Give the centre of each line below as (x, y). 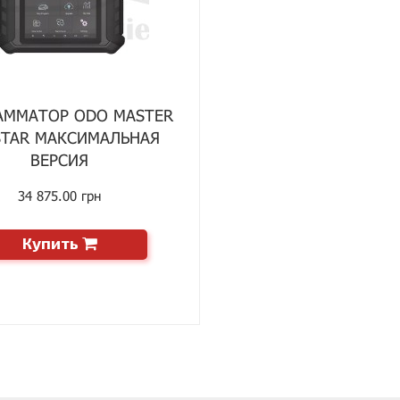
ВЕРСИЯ (60, 160)
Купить (50, 243)
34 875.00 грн (60, 196)
